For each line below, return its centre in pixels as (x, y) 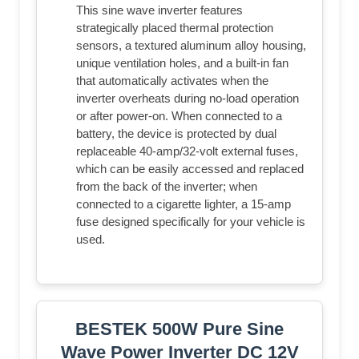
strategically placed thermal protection (175, 27)
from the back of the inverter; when (167, 186)
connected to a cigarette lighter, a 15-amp (184, 204)
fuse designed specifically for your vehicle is (191, 221)
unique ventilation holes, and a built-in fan (182, 63)
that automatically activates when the (172, 80)
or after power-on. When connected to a (179, 115)
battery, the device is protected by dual (176, 133)
